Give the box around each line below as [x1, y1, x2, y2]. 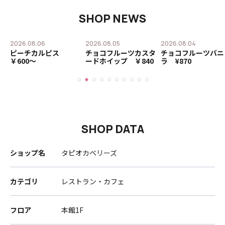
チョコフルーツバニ [161, 48, 224, 58]
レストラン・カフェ [61, 176, 125, 186]
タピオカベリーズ [61, 148, 117, 158]
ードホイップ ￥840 [85, 56, 154, 66]
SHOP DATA [81, 122, 144, 137]
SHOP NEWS [79, 11, 146, 26]
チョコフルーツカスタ [85, 48, 156, 58]
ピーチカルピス [10, 48, 66, 58]
